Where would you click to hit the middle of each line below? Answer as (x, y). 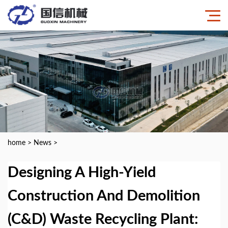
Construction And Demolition (104, 196)
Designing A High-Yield (82, 173)
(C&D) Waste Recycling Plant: (103, 220)
